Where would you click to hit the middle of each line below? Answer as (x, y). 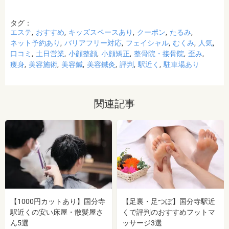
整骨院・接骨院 (159, 54)
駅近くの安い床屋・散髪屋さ (57, 212)
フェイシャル (147, 43)
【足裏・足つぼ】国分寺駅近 (169, 202)
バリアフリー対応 (93, 43)
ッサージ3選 (142, 223)
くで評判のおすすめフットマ (169, 212)
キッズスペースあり (101, 32)
